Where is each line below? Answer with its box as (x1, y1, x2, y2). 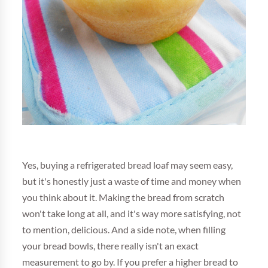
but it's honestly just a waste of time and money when (22, 176, 242, 186)
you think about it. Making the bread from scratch (22, 192, 225, 202)
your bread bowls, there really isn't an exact (22, 240, 199, 251)
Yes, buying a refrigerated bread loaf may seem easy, (22, 160, 233, 170)
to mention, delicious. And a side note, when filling (22, 224, 226, 234)
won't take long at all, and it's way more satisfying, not (22, 208, 242, 218)
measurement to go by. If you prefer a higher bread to (22, 257, 239, 267)
